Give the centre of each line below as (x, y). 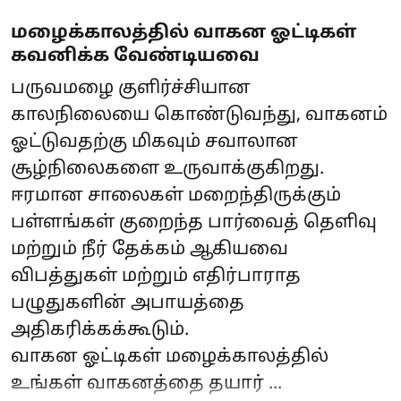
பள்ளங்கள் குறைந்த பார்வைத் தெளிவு (194, 222)
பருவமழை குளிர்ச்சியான (131, 88)
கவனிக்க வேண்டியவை (135, 56)
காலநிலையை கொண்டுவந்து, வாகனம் (199, 115)
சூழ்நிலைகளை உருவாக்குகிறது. (167, 169)
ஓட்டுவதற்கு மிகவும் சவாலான (154, 142)
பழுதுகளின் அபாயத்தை (128, 303)
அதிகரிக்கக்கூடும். (100, 330)
